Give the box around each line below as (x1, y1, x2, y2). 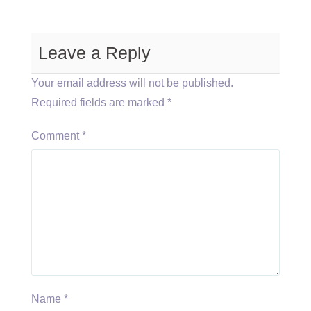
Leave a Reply (38, 43, 151, 62)
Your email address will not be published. (31, 77, 233, 89)
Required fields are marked (31, 96, 167, 108)
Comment (31, 130, 82, 142)
